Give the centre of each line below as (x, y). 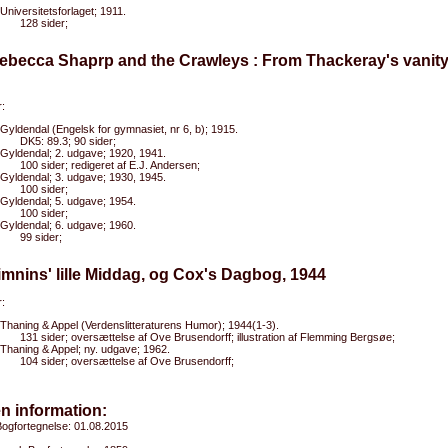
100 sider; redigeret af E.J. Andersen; (110, 165)
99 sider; (41, 237)
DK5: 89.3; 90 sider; (68, 141)
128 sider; (44, 23)
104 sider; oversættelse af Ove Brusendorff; (127, 361)
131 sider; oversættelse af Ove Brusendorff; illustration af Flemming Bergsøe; (207, 337)
